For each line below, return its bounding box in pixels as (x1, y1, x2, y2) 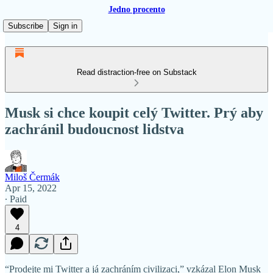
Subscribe (8, 21, 43, 30)
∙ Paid (5, 193, 27, 204)
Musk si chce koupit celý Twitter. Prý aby (5, 104, 263, 121)
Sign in (53, 21, 77, 30)
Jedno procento (108, 5, 165, 14)
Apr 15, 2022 (5, 182, 57, 193)
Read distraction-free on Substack (76, 68, 197, 77)
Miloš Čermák (5, 171, 60, 182)
